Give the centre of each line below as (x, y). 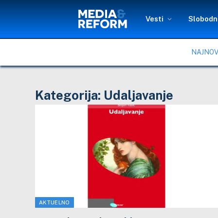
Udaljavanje (138, 95)
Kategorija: (69, 95)
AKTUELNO (54, 202)
